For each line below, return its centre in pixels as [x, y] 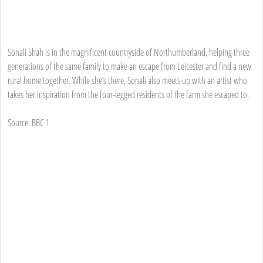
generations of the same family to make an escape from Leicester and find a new [129, 66]
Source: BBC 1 [28, 122]
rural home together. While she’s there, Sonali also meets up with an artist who [127, 80]
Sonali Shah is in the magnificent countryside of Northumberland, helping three [129, 52]
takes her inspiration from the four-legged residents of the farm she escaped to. [128, 94]
